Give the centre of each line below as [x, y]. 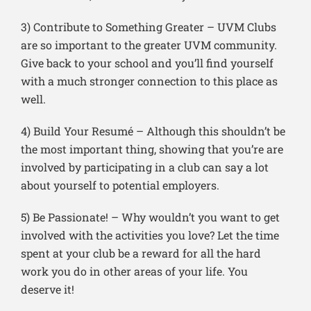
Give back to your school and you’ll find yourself [147, 63]
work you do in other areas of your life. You [134, 271]
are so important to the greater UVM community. [149, 45]
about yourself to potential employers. [120, 185]
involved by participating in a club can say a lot [145, 167]
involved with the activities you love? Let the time [150, 235]
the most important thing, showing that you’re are [152, 149]
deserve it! [48, 289]
